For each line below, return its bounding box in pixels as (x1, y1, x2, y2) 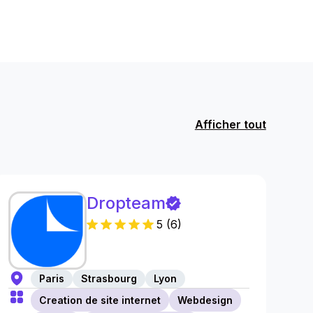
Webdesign (177, 294, 233, 306)
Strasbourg (81, 272, 138, 284)
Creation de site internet (39, 294, 161, 306)
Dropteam (87, 193, 166, 213)
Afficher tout (194, 117, 266, 131)
